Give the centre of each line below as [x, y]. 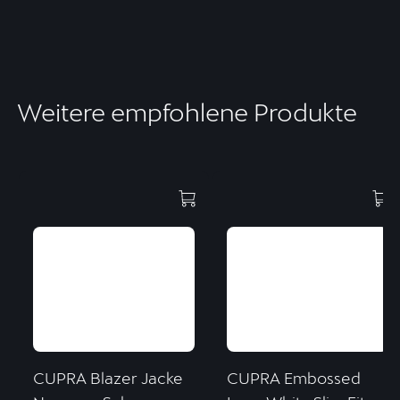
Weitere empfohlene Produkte [187, 112]
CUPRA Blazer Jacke [108, 378]
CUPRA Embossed [293, 378]
